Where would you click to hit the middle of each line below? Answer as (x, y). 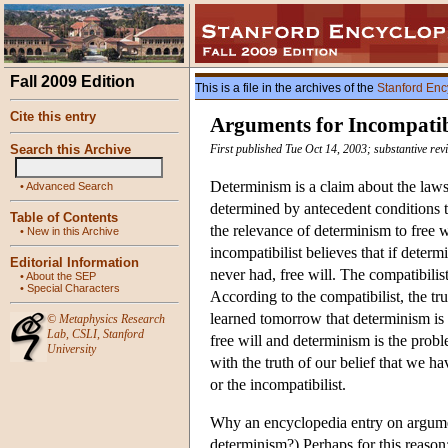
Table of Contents (64, 217)
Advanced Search (69, 186)
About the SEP (61, 276)
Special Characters (73, 288)
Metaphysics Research (112, 319)
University (71, 349)
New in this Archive (73, 231)
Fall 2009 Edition (72, 81)
